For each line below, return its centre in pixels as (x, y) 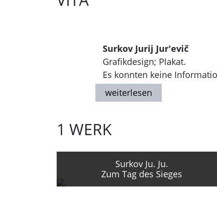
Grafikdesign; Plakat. (144, 62)
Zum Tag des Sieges (141, 174)
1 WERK (84, 129)
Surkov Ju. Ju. (141, 164)
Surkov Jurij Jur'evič (146, 48)
